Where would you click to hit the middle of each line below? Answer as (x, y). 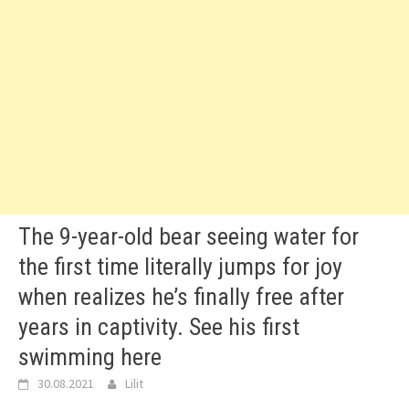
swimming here (90, 357)
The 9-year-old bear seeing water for (189, 236)
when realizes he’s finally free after (181, 297)
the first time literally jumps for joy (180, 267)
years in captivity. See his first (159, 327)
